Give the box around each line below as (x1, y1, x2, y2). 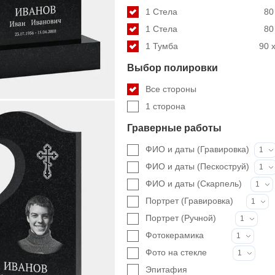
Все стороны (145, 84, 197, 94)
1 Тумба (145, 41, 179, 51)
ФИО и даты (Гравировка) (145, 144, 250, 154)
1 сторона (145, 101, 186, 111)
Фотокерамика (145, 230, 204, 240)
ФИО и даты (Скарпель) (145, 178, 242, 188)
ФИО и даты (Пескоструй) (145, 161, 250, 171)
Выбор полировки (127, 63, 219, 73)
